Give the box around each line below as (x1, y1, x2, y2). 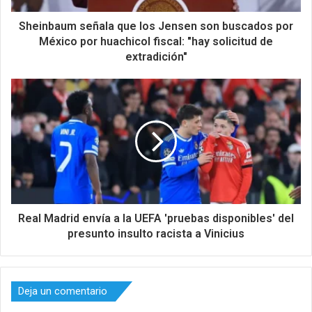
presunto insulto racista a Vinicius (68, 226, 244, 240)
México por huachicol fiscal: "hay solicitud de (39, 34, 273, 48)
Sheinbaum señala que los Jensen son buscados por (19, 19, 293, 33)
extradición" (125, 49, 187, 63)
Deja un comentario (18, 284, 107, 297)
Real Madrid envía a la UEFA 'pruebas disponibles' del (18, 211, 294, 225)
